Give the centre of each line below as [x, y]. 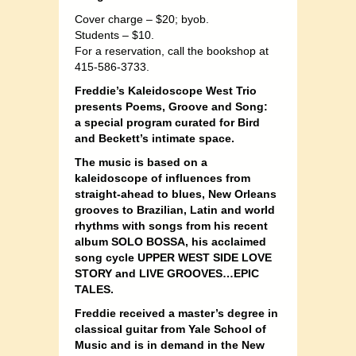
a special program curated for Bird [167, 123]
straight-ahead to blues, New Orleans [176, 194]
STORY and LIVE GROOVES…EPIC [167, 274]
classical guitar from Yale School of [170, 329]
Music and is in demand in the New [170, 345]
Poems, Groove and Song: [197, 107]
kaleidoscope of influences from [163, 178]
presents [100, 107]
